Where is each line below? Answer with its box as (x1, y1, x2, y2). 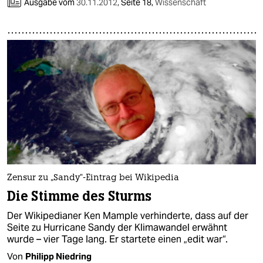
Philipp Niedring (25, 250, 92, 262)
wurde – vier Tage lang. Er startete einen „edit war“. (7, 232, 228, 245)
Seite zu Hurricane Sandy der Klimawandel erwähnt (7, 221, 227, 234)
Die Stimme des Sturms (7, 187, 152, 205)
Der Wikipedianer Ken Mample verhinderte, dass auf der (7, 209, 248, 222)
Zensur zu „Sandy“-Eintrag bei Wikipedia (7, 173, 179, 183)
